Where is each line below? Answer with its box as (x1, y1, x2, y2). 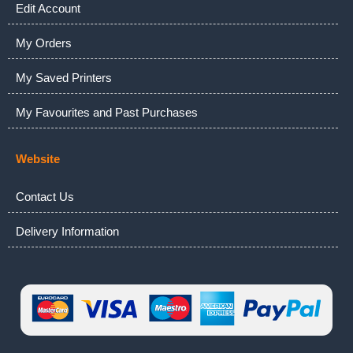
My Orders (16, 36, 72, 50)
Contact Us (16, 190, 74, 203)
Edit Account (16, 2, 80, 15)
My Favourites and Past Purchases (16, 106, 198, 119)
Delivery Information (16, 225, 119, 238)
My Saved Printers (16, 71, 112, 84)
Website (16, 152, 60, 165)
